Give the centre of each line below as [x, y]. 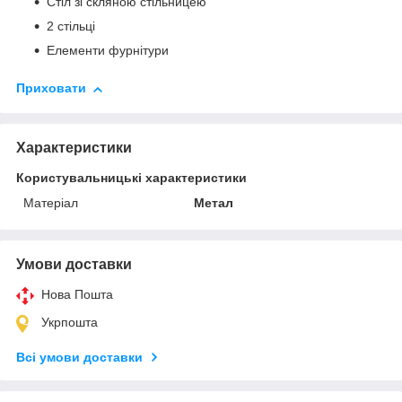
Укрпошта [70, 322]
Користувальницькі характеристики [131, 177]
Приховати [51, 88]
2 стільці [71, 26]
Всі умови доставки [79, 357]
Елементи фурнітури [108, 51]
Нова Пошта [77, 294]
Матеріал [51, 202]
